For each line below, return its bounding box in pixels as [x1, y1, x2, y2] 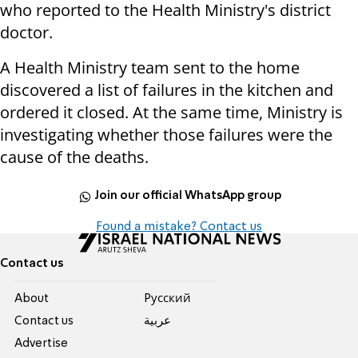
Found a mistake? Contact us [96, 220, 262, 233]
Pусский [143, 292, 191, 304]
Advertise [14, 337, 69, 349]
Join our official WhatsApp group [94, 190, 282, 202]
